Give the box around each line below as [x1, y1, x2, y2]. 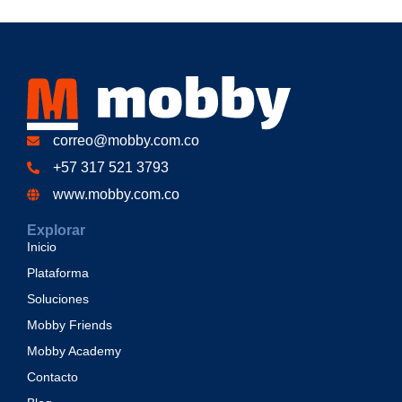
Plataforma [27, 265, 89, 280]
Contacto [27, 369, 78, 384]
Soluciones [27, 291, 89, 306]
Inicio [27, 239, 57, 254]
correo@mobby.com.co [52, 132, 199, 148]
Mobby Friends [27, 317, 112, 332]
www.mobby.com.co [52, 186, 179, 202]
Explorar [27, 222, 85, 238]
